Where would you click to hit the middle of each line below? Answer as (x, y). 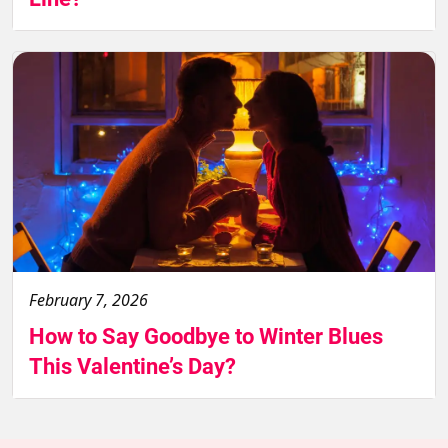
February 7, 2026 (88, 299)
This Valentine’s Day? (132, 366)
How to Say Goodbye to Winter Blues (206, 336)
